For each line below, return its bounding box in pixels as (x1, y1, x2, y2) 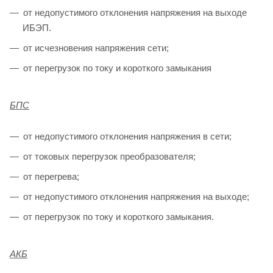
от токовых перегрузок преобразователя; (23, 151, 196, 162)
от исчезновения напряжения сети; (23, 43, 169, 54)
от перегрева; (23, 171, 79, 182)
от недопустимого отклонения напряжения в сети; (23, 131, 232, 142)
